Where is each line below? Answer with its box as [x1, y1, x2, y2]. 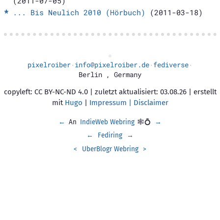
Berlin [79, 70, 102, 79]
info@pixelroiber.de [75, 60, 149, 69]
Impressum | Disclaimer [89, 98, 168, 107]
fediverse [153, 60, 189, 69]
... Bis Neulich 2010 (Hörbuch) [12, 7, 145, 17]
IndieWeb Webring [80, 117, 135, 126]
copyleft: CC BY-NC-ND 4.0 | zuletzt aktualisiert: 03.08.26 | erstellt [3, 87, 217, 96]
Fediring [98, 131, 122, 140]
